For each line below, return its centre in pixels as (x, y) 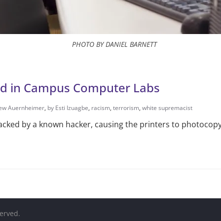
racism (101, 108)
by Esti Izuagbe (68, 108)
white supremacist (167, 108)
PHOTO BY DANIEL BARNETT (114, 44)
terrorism (126, 108)
